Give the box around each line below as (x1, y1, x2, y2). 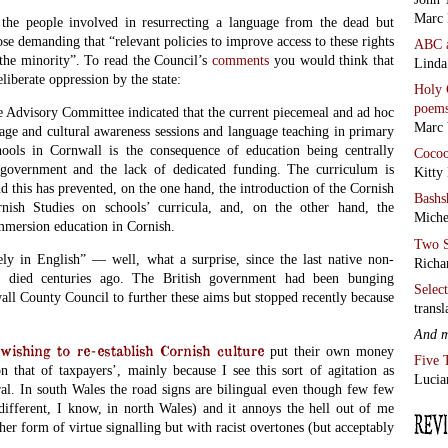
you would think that (273, 51, 395, 68)
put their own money (264, 342, 394, 359)
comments (212, 51, 274, 68)
